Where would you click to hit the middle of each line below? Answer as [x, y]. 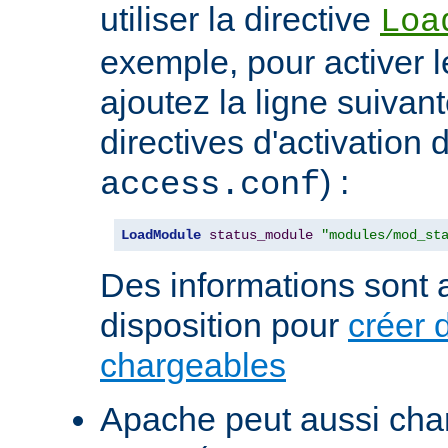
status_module [261, 235]
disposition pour [224, 325]
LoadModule [161, 235]
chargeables [193, 365]
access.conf [210, 185]
